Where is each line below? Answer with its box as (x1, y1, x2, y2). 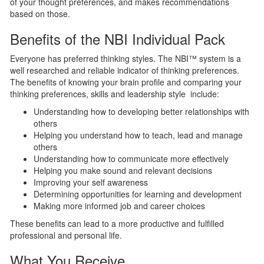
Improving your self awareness (34, 176, 148, 189)
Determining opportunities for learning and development (34, 188, 242, 200)
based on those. (10, 8, 70, 20)
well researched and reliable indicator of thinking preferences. (10, 64, 239, 77)
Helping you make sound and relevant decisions (34, 164, 212, 177)
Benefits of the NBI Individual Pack (10, 28, 225, 49)
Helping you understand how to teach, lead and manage (34, 129, 243, 141)
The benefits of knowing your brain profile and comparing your (10, 76, 242, 88)
